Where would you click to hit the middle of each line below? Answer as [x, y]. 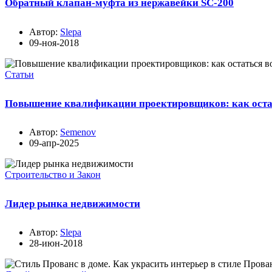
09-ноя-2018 [54, 42]
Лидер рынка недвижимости [73, 203]
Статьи [19, 74]
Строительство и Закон [53, 175]
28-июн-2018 [56, 243]
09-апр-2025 [54, 143]
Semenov [78, 132]
